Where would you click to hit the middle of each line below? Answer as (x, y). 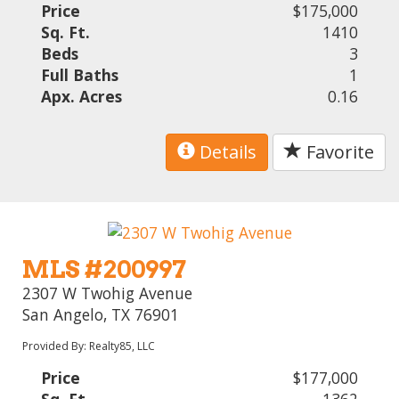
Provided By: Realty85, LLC (89, 346)
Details (226, 152)
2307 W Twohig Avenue (108, 293)
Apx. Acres (82, 97)
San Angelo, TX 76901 (101, 315)
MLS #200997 (105, 270)
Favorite (338, 152)
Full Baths (80, 75)
